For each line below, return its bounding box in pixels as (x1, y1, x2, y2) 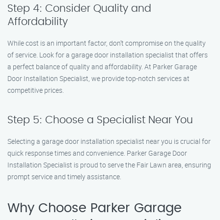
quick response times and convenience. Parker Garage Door (7, 148, 187, 158)
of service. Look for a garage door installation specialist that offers (7, 50, 208, 59)
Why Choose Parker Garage (7, 202, 182, 215)
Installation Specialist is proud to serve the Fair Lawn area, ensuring (7, 160, 211, 169)
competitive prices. (7, 85, 64, 95)
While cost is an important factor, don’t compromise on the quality (7, 38, 206, 48)
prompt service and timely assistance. (7, 172, 121, 181)
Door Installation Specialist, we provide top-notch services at (7, 74, 190, 83)
